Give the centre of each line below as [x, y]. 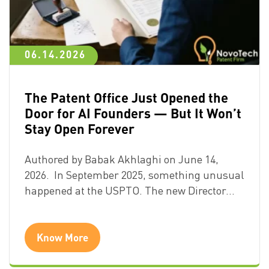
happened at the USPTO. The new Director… [130, 191]
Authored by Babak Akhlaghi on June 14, [122, 159]
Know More [62, 237]
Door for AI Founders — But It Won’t [133, 113]
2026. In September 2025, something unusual [134, 175]
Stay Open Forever [80, 129]
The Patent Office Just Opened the [126, 98]
